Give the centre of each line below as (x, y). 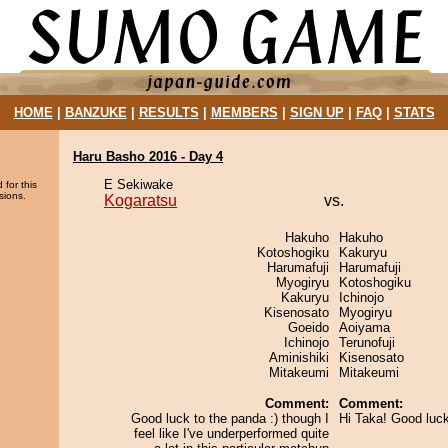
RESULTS (168, 112)
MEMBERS (244, 112)
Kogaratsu (140, 200)
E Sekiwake (138, 184)
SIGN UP (316, 112)
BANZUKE (95, 112)
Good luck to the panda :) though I (230, 418)
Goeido (308, 327)
